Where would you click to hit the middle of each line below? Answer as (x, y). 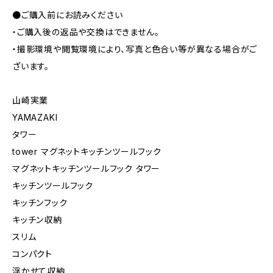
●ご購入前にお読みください (68, 15)
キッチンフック (40, 203)
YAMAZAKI (35, 118)
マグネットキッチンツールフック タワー (87, 169)
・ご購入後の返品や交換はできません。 (86, 32)
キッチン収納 (37, 220)
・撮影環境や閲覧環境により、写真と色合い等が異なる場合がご (135, 49)
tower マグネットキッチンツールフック (87, 152)
